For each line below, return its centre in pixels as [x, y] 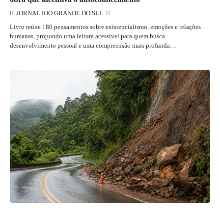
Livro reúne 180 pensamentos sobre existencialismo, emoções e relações [105, 27]
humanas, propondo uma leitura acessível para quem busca [87, 36]
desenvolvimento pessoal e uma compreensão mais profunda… [93, 45]
